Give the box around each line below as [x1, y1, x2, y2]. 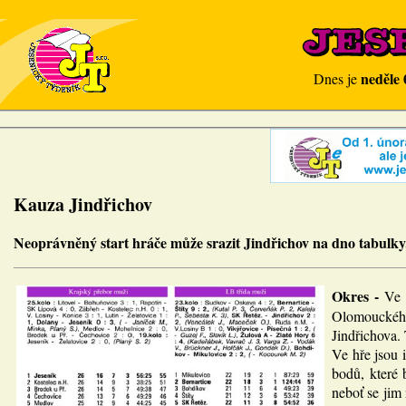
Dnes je [313, 69, 361, 88]
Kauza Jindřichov [14, 191, 152, 217]
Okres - [332, 285, 384, 306]
